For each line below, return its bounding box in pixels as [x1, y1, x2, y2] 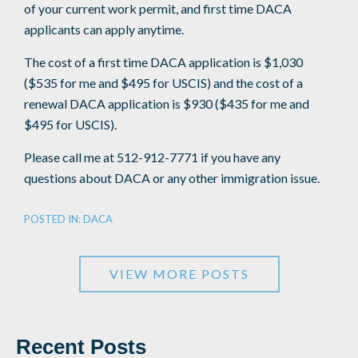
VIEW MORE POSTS [109, 266, 249, 282]
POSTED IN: [24, 213, 83, 226]
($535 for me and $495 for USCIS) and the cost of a [24, 75, 303, 91]
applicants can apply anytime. [24, 22, 184, 38]
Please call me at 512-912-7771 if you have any [24, 149, 280, 165]
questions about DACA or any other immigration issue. [24, 170, 320, 186]
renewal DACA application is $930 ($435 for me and [24, 96, 309, 112]
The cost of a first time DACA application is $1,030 [24, 54, 303, 70]
